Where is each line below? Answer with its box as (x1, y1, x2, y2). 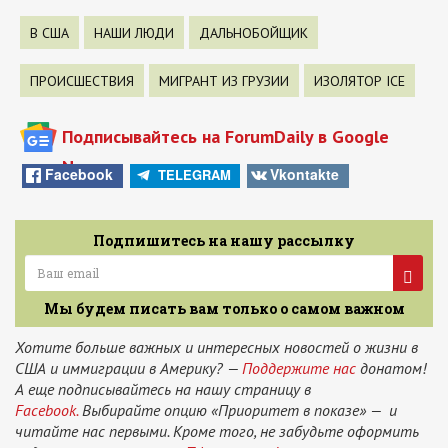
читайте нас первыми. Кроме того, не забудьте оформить (15, 420, 419, 441)
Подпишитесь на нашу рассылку (93, 230, 355, 250)
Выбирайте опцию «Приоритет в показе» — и (78, 399, 397, 420)
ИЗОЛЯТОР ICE (314, 71, 405, 90)
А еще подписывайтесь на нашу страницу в (15, 378, 311, 399)
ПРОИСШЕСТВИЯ (30, 71, 134, 90)
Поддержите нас (242, 357, 356, 378)
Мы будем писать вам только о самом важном (43, 298, 405, 318)
